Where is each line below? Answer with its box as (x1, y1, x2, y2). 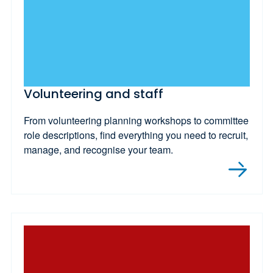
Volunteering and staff (23, 85, 163, 102)
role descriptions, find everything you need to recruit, (23, 128, 248, 143)
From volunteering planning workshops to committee (23, 113, 249, 128)
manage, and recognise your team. (23, 143, 173, 157)
